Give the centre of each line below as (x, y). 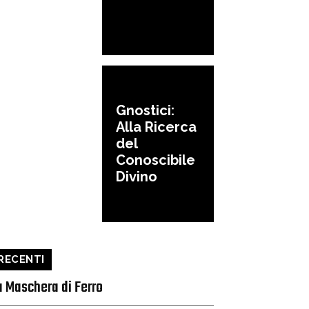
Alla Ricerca (156, 127)
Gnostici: (145, 111)
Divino (137, 177)
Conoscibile (156, 160)
